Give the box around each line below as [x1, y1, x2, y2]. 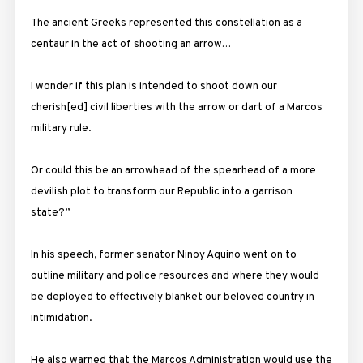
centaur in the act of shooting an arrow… [30, 36, 231, 51]
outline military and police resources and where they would [30, 268, 319, 283]
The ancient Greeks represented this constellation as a [30, 15, 302, 30]
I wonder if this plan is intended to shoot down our [30, 79, 277, 93]
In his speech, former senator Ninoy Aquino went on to [30, 247, 297, 262]
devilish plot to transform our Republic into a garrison [30, 184, 293, 199]
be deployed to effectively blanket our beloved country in [30, 289, 314, 304]
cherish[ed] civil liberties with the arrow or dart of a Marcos [30, 100, 322, 114]
